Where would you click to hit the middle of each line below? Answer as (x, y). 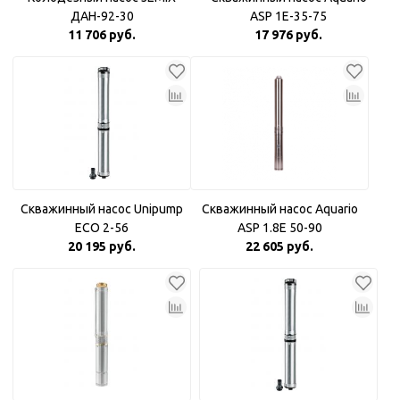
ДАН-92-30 (102, 16)
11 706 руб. (102, 35)
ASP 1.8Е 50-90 (279, 228)
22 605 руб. (279, 246)
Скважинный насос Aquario (279, 209)
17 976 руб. (288, 35)
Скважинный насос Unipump (102, 209)
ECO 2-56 (102, 228)
